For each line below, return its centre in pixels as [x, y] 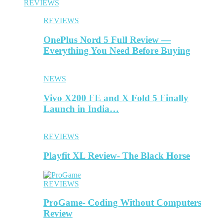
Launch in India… [81, 109]
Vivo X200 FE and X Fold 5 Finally [116, 98]
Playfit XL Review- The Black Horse [117, 155]
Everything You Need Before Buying [117, 51]
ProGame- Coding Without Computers [122, 203]
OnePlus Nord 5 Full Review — [107, 40]
